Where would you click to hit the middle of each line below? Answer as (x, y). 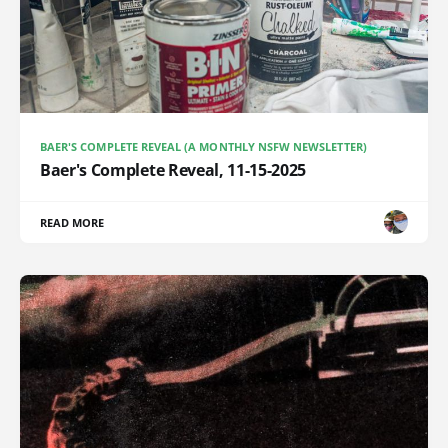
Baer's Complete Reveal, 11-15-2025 (173, 169)
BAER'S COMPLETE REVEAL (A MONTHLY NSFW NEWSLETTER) (203, 146)
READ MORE (72, 222)
